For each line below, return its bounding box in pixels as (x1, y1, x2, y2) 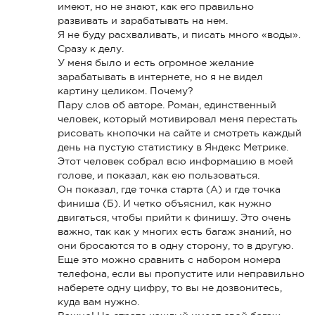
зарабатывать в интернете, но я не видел (58, 70, 264, 82)
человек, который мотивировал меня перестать (58, 112, 298, 124)
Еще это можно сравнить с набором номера (58, 253, 281, 265)
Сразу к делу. (58, 42, 124, 54)
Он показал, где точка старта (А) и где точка (58, 183, 281, 195)
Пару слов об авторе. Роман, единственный (58, 98, 277, 110)
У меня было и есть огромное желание (58, 56, 255, 68)
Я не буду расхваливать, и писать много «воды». (58, 28, 301, 40)
